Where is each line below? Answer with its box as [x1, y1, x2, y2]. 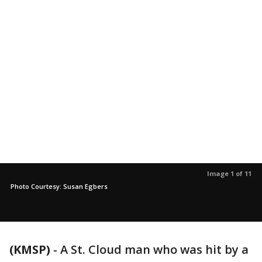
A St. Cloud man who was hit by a [60, 242, 249, 257]
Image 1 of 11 [207, 169, 251, 178]
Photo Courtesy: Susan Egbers [11, 182, 108, 191]
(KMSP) [9, 242, 50, 257]
